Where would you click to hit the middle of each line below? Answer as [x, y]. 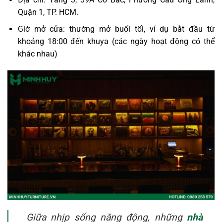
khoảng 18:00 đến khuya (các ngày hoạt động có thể [116, 42]
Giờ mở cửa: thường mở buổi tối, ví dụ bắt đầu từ [116, 29]
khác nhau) [37, 54]
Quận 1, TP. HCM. [48, 12]
